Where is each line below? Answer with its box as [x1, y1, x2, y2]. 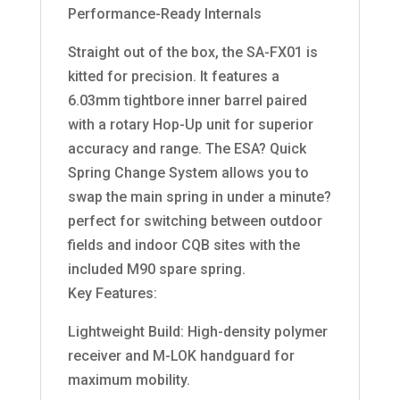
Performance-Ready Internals [67, 5, 262, 23]
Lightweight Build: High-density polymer [67, 323, 328, 341]
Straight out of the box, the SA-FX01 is [67, 44, 318, 62]
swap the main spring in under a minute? [67, 188, 331, 206]
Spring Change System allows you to [67, 164, 309, 182]
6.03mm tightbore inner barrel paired [67, 92, 307, 110]
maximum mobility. [67, 371, 190, 389]
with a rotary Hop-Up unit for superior [67, 116, 313, 134]
